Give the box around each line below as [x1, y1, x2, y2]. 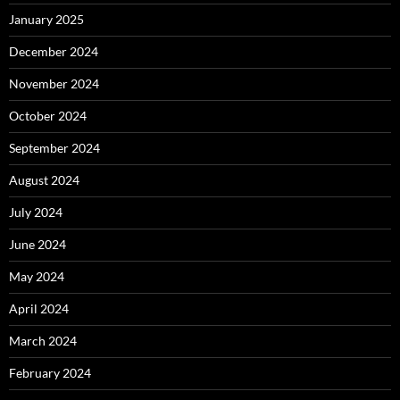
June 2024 [9, 237, 66, 252]
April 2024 [9, 301, 69, 316]
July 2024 [9, 204, 62, 220]
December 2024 [9, 44, 98, 59]
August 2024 [9, 172, 79, 187]
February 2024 [9, 365, 91, 380]
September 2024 [9, 140, 100, 155]
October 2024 [9, 108, 87, 123]
